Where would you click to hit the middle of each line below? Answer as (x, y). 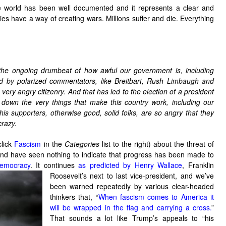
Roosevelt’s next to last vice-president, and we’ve (132, 176)
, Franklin (198, 165)
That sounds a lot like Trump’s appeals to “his (132, 218)
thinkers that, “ (74, 197)
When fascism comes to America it (156, 197)
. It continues (54, 165)
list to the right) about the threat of (157, 144)
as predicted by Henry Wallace (130, 165)
